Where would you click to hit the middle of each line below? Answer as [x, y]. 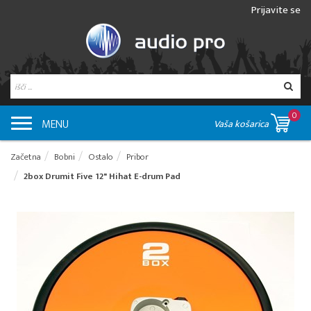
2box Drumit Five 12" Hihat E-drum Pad [102, 177]
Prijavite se [276, 10]
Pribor [137, 157]
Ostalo [101, 157]
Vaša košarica [242, 124]
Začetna [26, 157]
